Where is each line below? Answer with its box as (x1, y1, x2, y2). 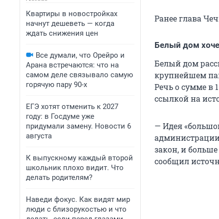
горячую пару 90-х (26, 80, 87, 89)
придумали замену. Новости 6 (26, 122, 131, 131)
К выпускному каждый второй (26, 153, 133, 162)
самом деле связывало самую (26, 70, 133, 79)
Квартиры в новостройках (26, 9, 117, 18)
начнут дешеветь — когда (26, 19, 114, 28)
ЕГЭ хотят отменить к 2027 (26, 102, 118, 111)
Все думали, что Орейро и (36, 51, 125, 60)
